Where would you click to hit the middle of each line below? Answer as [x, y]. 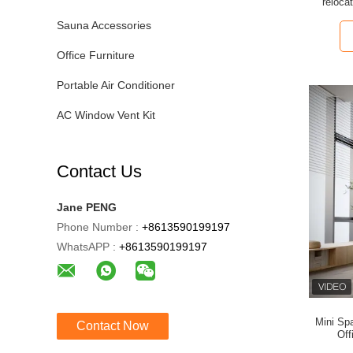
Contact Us [99, 171]
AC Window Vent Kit [106, 115]
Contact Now [113, 326]
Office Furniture [96, 55]
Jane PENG [87, 207]
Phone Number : [98, 227]
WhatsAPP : [86, 247]
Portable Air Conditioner [116, 85]
